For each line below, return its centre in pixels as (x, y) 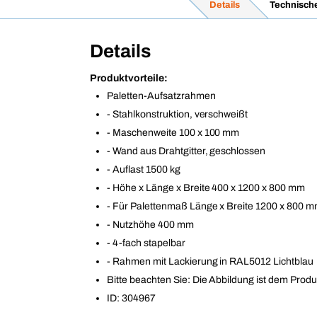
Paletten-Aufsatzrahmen (161, 96)
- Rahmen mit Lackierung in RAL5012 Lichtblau (211, 262)
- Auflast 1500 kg (144, 170)
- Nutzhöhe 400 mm (150, 225)
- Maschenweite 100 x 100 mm (173, 133)
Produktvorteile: (129, 79)
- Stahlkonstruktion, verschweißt (178, 115)
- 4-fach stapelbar (146, 243)
